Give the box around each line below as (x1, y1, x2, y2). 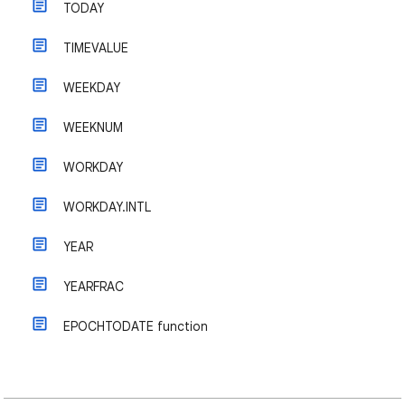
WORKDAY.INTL (63, 199, 151, 215)
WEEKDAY (63, 80, 120, 96)
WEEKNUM (63, 119, 123, 136)
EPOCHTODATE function (63, 318, 208, 334)
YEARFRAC (63, 278, 124, 295)
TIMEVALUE (63, 40, 128, 56)
